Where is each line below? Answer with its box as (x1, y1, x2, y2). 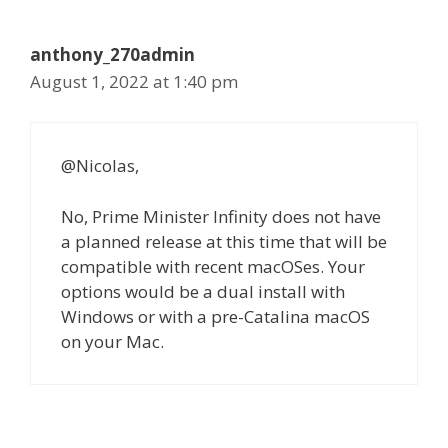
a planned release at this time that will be (61, 229, 387, 253)
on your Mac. (61, 329, 164, 353)
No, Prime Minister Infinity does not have (61, 204, 381, 228)
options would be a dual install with (61, 279, 345, 303)
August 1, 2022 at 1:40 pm (30, 69, 238, 93)
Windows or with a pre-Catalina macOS (61, 304, 370, 328)
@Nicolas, (61, 154, 139, 178)
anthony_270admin (30, 42, 195, 66)
